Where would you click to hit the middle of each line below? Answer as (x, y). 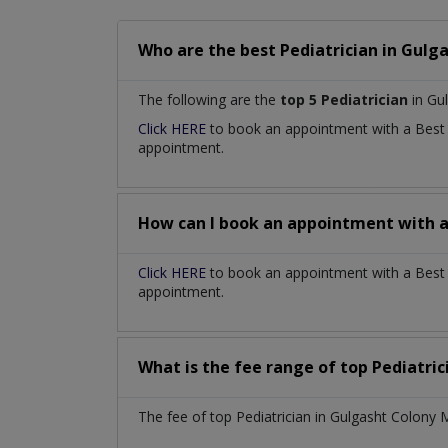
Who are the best (209, 50)
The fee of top (187, 417)
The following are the (209, 100)
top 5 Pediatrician (344, 100)
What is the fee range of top (255, 367)
